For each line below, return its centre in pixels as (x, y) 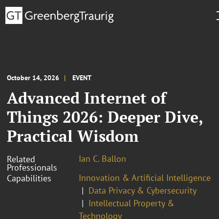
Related (21, 159)
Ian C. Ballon (102, 158)
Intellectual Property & (131, 203)
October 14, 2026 (33, 77)
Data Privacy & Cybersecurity (142, 190)
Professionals (32, 167)
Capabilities (29, 178)
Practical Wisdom (73, 136)
